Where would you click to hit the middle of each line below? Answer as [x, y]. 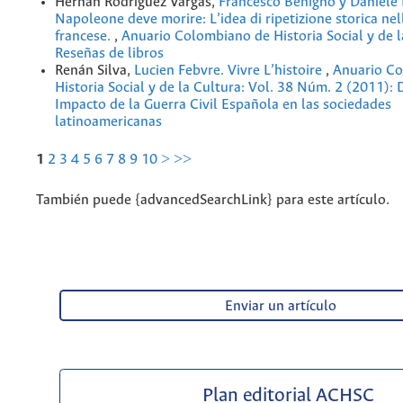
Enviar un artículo [280, 306]
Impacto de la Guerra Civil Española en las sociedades [223, 104]
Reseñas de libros [109, 53]
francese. [85, 36]
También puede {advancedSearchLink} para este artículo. [213, 200]
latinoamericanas [108, 121]
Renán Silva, [94, 70]
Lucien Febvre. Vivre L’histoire [230, 70]
